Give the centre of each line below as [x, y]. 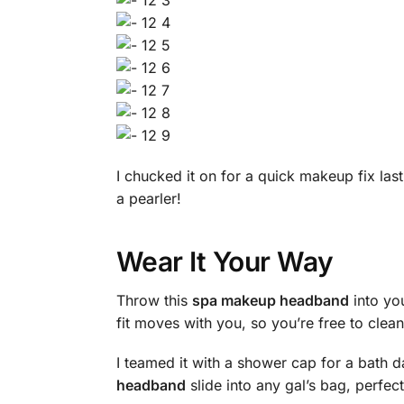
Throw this [154, 300]
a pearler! [148, 198]
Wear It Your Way [225, 261]
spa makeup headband [270, 300]
